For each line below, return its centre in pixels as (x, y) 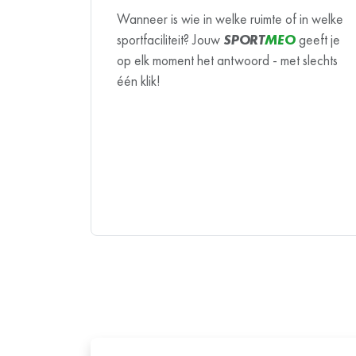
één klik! (139, 81)
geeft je (317, 39)
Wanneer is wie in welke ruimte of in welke (230, 19)
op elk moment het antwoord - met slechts (227, 60)
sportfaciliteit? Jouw (170, 39)
